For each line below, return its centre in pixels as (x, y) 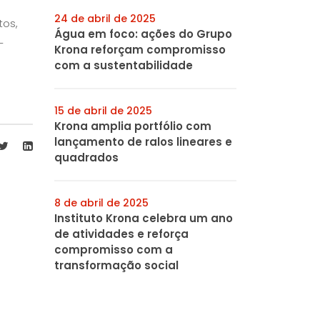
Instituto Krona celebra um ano (144, 218)
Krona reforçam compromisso (140, 50)
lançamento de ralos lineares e (143, 142)
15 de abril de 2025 (103, 111)
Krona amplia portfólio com (133, 126)
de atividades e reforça (121, 234)
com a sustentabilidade (124, 65)
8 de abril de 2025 (101, 203)
